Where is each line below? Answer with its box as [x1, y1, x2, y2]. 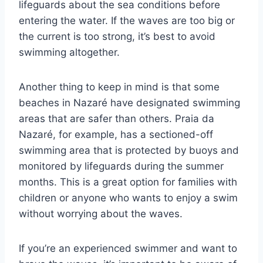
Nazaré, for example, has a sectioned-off [19, 129, 213, 141]
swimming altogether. [19, 46, 120, 59]
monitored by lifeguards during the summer [19, 160, 224, 173]
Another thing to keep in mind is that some [19, 81, 220, 93]
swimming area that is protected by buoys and [19, 144, 239, 157]
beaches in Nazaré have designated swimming [19, 97, 240, 109]
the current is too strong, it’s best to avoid [19, 31, 215, 43]
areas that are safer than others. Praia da [19, 113, 214, 125]
